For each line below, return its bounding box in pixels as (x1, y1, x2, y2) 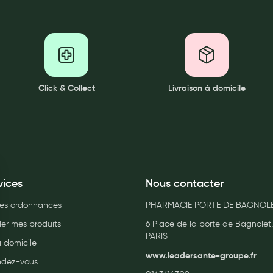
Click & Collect (38, 82, 95, 93)
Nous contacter (146, 177, 224, 190)
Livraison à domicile (168, 82, 246, 93)
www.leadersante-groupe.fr (146, 250, 257, 261)
